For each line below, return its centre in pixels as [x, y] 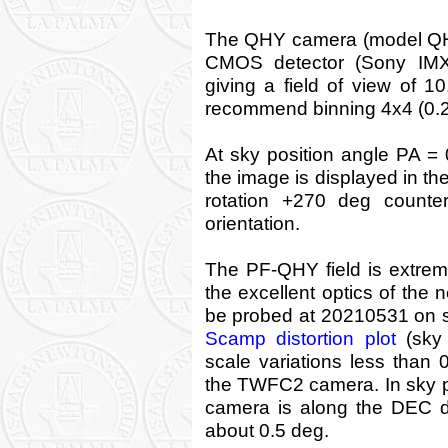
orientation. [252, 223]
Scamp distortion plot [300, 338]
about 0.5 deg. [266, 430]
